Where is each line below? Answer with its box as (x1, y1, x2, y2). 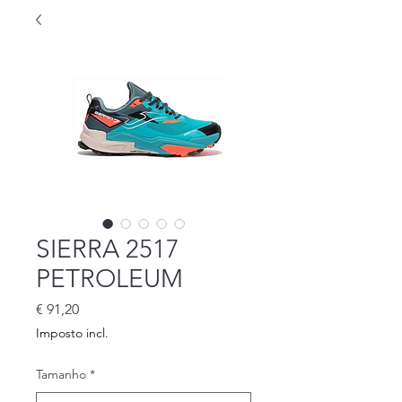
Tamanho (36, 366, 86, 382)
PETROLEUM (36, 264, 183, 293)
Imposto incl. (36, 325, 109, 341)
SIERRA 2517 (36, 234, 179, 264)
